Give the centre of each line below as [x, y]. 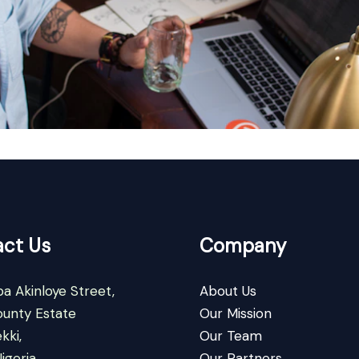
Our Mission [236, 313]
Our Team [231, 335]
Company [243, 245]
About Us [228, 290]
